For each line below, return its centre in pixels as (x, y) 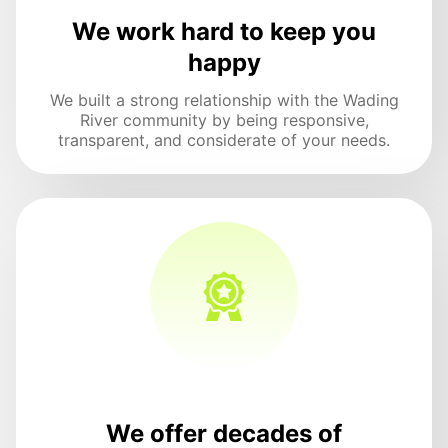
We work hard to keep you (224, 32)
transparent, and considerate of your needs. (224, 140)
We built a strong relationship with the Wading (224, 100)
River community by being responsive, (224, 120)
